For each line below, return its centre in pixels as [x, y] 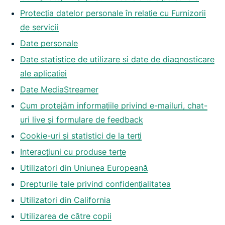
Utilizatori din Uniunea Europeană [84, 168]
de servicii [39, 27]
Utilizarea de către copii [66, 216]
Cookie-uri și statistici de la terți [81, 136]
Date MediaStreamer [59, 89]
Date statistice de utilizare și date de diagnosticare [117, 59]
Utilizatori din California [65, 200]
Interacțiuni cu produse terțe [73, 152]
